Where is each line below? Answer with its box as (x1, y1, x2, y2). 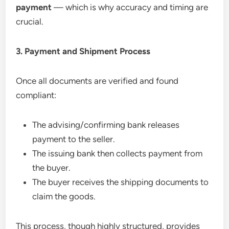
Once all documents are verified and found (16, 75, 179, 86)
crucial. (16, 16, 44, 27)
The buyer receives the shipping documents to (32, 176, 209, 187)
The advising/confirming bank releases (32, 119, 180, 130)
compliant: (16, 89, 57, 100)
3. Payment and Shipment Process (16, 45, 151, 56)
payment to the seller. (32, 133, 116, 144)
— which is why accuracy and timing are (52, 2, 209, 12)
